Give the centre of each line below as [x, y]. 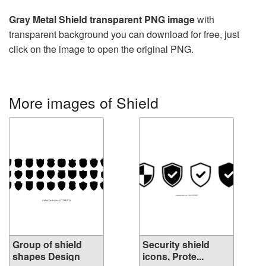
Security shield [176, 244]
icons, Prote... [173, 256]
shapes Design [46, 256]
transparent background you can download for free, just [124, 34]
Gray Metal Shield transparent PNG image [102, 19]
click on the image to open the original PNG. [101, 49]
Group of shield [47, 244]
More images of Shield [84, 102]
